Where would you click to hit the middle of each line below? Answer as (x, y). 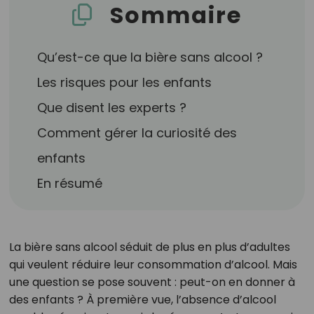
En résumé (70, 183)
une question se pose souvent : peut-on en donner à (152, 282)
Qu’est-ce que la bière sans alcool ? (150, 57)
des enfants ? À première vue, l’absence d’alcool (142, 300)
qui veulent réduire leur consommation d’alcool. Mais (153, 265)
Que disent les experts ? (112, 108)
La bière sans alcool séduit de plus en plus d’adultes (149, 247)
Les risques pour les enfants (125, 82)
